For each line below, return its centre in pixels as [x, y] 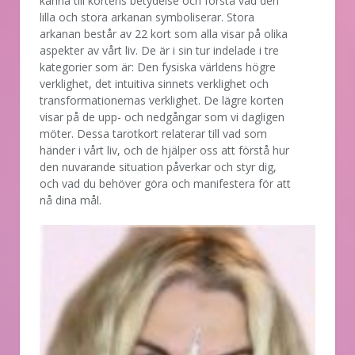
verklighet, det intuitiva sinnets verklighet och [154, 83]
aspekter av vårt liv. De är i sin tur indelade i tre [159, 50]
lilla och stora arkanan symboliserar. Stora [147, 17]
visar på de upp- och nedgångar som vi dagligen [162, 116]
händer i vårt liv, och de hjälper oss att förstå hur [164, 150]
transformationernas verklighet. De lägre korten [162, 100]
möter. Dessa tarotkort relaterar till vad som [153, 133]
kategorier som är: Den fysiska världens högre [158, 67]
